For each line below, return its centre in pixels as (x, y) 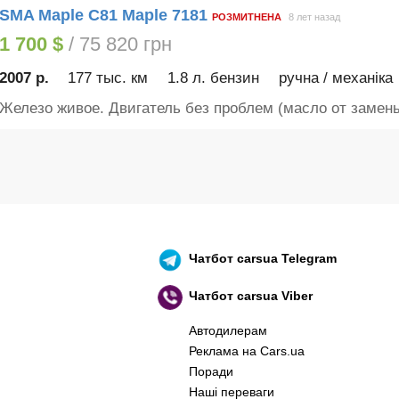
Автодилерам (228, 330)
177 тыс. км (108, 78)
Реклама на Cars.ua (246, 350)
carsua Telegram (287, 259)
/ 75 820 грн (117, 44)
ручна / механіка (335, 78)
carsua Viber (275, 296)
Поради (211, 371)
